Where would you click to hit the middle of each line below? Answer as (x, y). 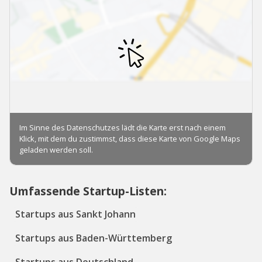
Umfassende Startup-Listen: (88, 191)
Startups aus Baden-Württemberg (94, 238)
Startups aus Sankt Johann (75, 214)
